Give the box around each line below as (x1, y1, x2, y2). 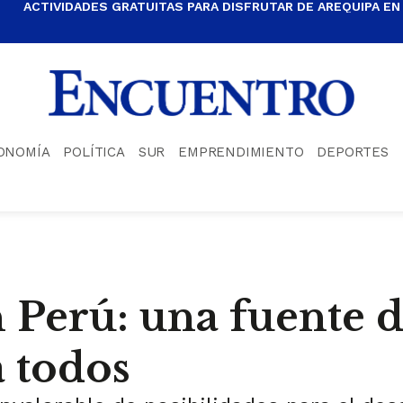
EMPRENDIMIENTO (178, 143, 304, 160)
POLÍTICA (63, 143, 125, 160)
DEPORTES (317, 143, 389, 160)
